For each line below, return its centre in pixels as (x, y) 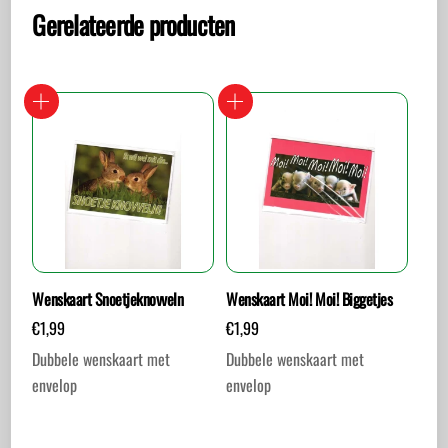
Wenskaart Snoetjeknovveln (108, 299)
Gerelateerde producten (133, 23)
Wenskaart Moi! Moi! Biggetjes (309, 299)
